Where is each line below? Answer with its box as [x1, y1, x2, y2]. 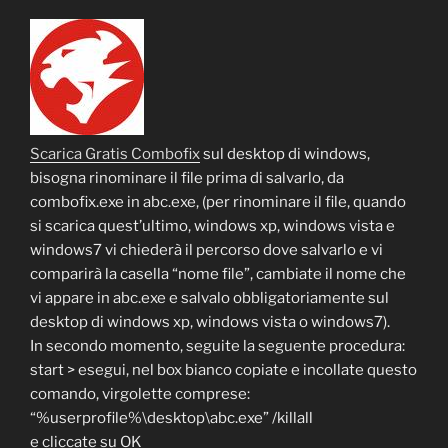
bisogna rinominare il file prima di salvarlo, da [30, 168, 344, 187]
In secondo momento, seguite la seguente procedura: [30, 336, 405, 355]
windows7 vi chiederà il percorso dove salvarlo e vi [30, 240, 383, 259]
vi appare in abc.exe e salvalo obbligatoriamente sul [30, 288, 389, 307]
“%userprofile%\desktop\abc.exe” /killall [30, 408, 313, 427]
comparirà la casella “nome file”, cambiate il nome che [30, 264, 406, 283]
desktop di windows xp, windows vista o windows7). [30, 312, 390, 331]
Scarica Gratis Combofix [30, 144, 200, 163]
